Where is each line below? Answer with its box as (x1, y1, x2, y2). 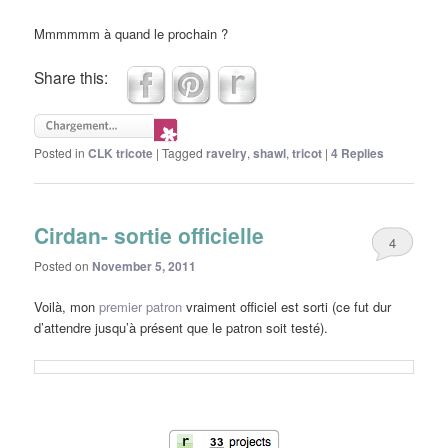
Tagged (162, 143, 204, 161)
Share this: (34, 65, 109, 88)
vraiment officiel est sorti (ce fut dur (182, 297, 392, 317)
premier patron (99, 297, 183, 317)
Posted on (34, 257, 93, 275)
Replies (338, 143, 385, 162)
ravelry (206, 143, 248, 162)
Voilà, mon (34, 297, 100, 317)
